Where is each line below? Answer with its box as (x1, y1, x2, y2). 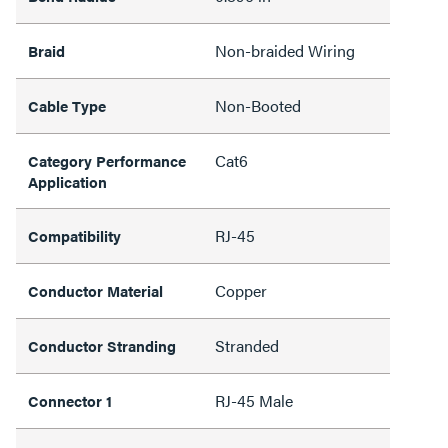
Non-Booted (215, 94, 301, 117)
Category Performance (28, 150, 186, 171)
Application (28, 171, 107, 192)
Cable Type (28, 95, 106, 116)
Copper (215, 279, 267, 302)
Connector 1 (28, 390, 112, 411)
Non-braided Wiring (215, 39, 355, 62)
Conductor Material (28, 280, 163, 301)
